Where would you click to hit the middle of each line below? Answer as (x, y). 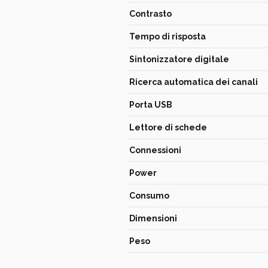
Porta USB (151, 105)
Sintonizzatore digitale (179, 59)
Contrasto (150, 14)
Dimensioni (153, 218)
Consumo (149, 196)
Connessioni (155, 150)
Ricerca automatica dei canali (194, 82)
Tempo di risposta (167, 36)
